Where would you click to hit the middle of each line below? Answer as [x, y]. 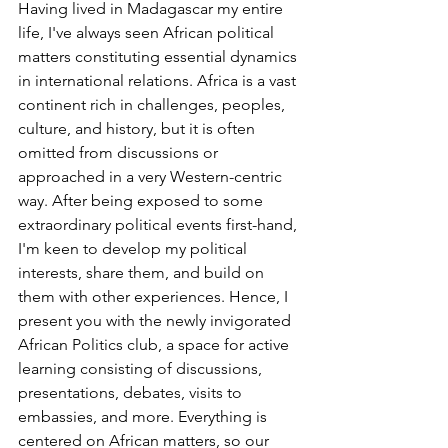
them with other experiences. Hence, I [155, 296]
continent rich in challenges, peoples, [153, 104]
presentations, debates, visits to [132, 392]
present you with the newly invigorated [156, 320]
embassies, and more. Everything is [144, 416]
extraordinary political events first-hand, [159, 224]
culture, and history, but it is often [138, 128]
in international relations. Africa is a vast [159, 80]
